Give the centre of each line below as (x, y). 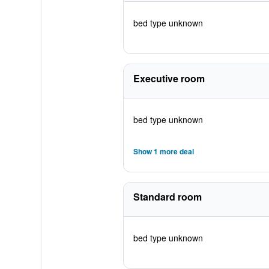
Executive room (169, 78)
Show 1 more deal (163, 151)
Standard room (167, 197)
